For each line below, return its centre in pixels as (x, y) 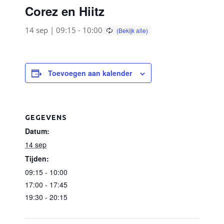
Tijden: (37, 158)
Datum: (37, 131)
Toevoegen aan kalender (90, 73)
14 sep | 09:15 (50, 30)
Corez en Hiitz (65, 11)
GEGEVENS (46, 117)
